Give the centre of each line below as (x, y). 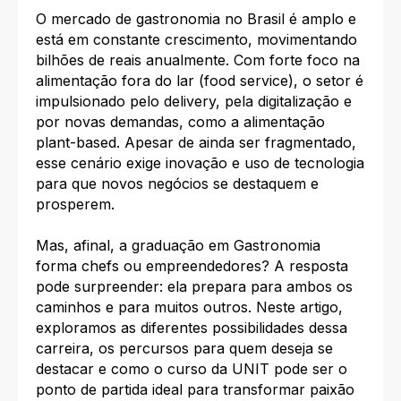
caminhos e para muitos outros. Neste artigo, (189, 307)
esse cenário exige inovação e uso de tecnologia (200, 163)
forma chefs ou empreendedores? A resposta (192, 265)
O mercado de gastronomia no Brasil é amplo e (196, 19)
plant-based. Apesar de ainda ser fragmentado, (196, 143)
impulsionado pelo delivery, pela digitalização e (194, 102)
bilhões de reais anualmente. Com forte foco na (198, 60)
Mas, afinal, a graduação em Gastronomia (178, 245)
